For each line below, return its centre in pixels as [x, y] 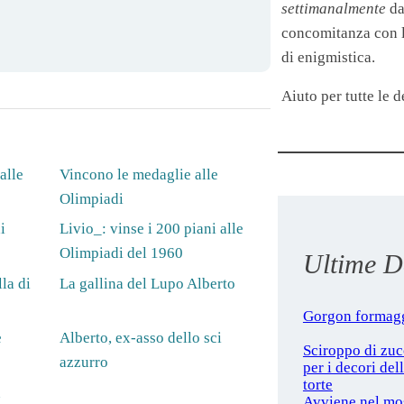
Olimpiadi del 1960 [121, 253]
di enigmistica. [328, 58]
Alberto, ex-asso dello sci [140, 338]
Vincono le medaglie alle [138, 175]
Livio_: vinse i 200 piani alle [151, 229]
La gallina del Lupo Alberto [147, 283]
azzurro [83, 363]
